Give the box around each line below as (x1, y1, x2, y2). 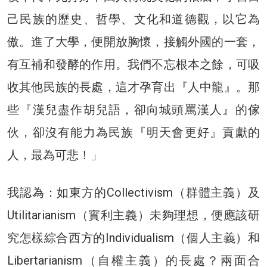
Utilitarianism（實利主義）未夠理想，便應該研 (7, 207, 260, 222)
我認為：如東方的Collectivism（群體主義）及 (7, 185, 260, 200)
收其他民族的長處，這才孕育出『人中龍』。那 (7, 79, 260, 94)
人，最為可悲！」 (7, 147, 103, 162)
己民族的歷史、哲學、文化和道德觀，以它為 (7, 11, 260, 26)
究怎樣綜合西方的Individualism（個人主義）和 (7, 230, 260, 245)
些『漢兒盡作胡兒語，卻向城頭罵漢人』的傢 (7, 102, 260, 117)
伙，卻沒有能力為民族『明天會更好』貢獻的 (7, 125, 260, 139)
